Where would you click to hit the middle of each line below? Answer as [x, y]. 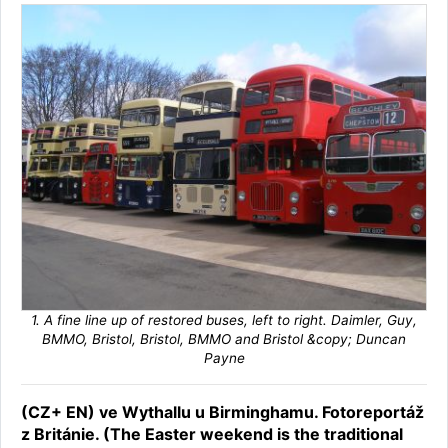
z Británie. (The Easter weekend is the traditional [212, 433]
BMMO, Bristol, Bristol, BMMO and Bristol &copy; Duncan [224, 338]
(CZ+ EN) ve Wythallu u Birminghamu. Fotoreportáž [222, 411]
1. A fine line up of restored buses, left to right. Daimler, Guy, [224, 319]
